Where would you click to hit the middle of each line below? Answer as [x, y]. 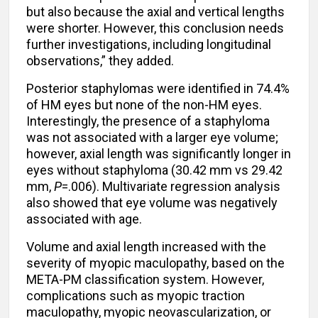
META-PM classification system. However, [145, 280]
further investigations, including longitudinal [149, 45]
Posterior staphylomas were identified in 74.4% [158, 89]
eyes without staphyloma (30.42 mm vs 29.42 [154, 170]
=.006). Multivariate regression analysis [171, 187]
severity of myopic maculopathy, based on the [155, 263]
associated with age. [84, 219]
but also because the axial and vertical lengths [155, 12]
